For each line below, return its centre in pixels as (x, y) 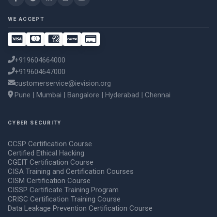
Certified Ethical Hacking (46, 153)
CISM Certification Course (49, 181)
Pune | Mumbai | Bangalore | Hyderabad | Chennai (93, 95)
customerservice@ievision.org (63, 83)
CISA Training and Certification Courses (71, 171)
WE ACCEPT (26, 19)
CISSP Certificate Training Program (63, 190)
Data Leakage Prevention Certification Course (80, 208)
